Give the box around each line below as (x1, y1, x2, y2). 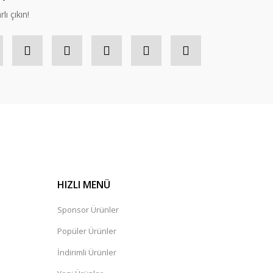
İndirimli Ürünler (57, 247, 116, 258)
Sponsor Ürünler (57, 204, 119, 216)
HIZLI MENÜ (57, 178, 110, 192)
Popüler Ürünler (57, 225, 116, 237)
